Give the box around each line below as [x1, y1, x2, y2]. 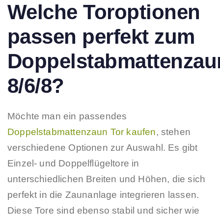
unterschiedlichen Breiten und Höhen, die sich [7, 173, 206, 184]
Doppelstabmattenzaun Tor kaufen [7, 126, 156, 137]
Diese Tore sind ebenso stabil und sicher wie [7, 205, 199, 216]
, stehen [156, 126, 191, 137]
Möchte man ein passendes [7, 110, 127, 121]
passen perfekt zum [7, 25, 195, 48]
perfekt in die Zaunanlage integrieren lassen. [7, 189, 199, 200]
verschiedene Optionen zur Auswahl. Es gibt [7, 142, 198, 153]
